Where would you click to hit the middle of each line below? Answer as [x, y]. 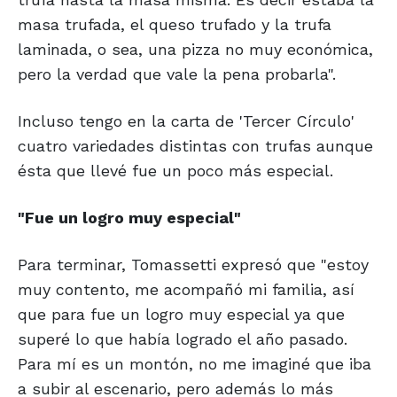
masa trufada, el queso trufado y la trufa [175, 25]
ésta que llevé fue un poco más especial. [175, 171]
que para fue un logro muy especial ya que [181, 315]
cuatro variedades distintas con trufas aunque [195, 146]
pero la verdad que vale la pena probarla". [177, 74]
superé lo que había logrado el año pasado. [183, 339]
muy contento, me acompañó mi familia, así [186, 290]
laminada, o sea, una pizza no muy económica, [195, 50]
